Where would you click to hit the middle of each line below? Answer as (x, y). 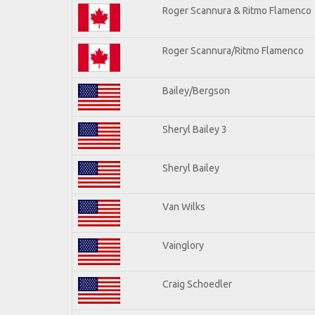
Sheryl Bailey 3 (195, 129)
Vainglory (183, 245)
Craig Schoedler (197, 284)
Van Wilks (184, 206)
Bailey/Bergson (196, 90)
